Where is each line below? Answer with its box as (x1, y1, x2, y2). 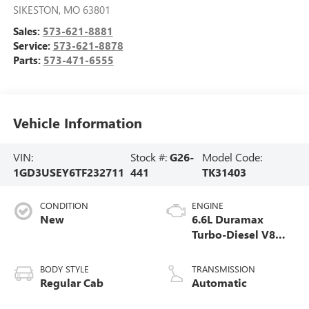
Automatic (192, 275, 247, 290)
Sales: (12, 23, 43, 38)
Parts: (12, 52, 43, 67)
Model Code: (202, 149, 263, 164)
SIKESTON (12, 2, 59, 17)
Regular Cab (39, 275, 103, 290)
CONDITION (39, 199, 88, 211)
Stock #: (130, 149, 170, 164)
